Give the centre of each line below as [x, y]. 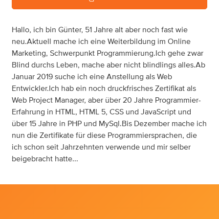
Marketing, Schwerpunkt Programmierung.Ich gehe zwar [108, 53]
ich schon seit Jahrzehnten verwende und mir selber [101, 147]
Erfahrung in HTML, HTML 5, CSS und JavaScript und [101, 112]
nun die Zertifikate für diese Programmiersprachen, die [104, 135]
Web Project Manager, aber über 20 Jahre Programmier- [106, 100]
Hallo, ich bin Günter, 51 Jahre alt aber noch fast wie [100, 30]
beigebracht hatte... [45, 159]
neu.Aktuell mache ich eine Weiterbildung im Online [101, 42]
